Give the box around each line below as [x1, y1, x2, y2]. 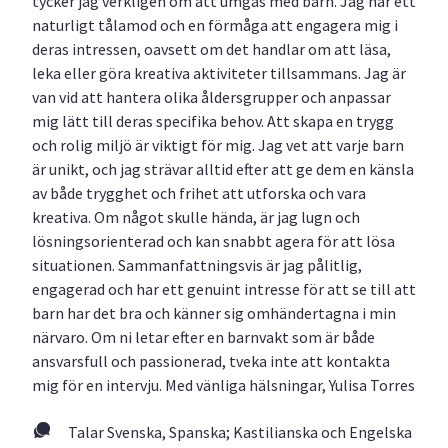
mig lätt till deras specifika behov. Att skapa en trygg [32, 110, 394, 131]
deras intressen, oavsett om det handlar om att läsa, [32, 38, 391, 59]
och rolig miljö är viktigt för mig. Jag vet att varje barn [32, 134, 404, 155]
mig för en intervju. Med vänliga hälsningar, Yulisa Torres [32, 374, 415, 395]
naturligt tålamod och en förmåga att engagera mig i [32, 14, 398, 35]
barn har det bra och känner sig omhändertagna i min [32, 302, 396, 323]
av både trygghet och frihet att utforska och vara [32, 182, 366, 203]
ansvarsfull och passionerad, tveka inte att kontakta [32, 350, 390, 371]
